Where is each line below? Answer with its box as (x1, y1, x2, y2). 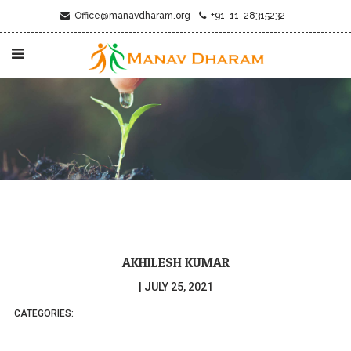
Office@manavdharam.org (69, 10, 190, 21)
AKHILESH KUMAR (121, 254, 230, 271)
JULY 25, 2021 (143, 280, 213, 294)
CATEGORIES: (14, 308, 74, 320)
